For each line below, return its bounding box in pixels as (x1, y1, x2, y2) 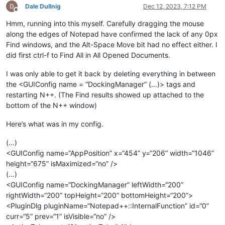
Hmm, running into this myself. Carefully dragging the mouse (6, 19, 204, 28)
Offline (16, 10, 34, 18)
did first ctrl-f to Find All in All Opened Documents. (6, 50, 170, 59)
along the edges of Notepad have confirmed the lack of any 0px (6, 29, 218, 38)
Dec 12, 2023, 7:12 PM (143, 2, 206, 10)
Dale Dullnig (25, 2, 61, 10)
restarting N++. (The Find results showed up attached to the (6, 90, 204, 99)
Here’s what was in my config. (6, 119, 103, 128)
